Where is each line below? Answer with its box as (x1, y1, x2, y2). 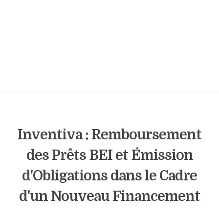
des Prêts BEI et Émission (26, 148, 193, 163)
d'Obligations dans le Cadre (22, 168, 197, 184)
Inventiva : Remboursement (18, 127, 201, 143)
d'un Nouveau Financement (19, 189, 200, 204)
